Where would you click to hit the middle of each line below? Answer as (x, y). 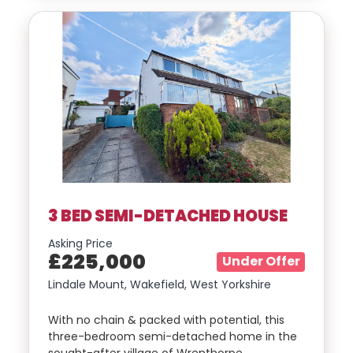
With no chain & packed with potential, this (166, 320)
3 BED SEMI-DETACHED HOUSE (168, 216)
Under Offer (261, 262)
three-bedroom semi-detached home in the (173, 337)
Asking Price (80, 244)
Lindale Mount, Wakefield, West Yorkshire (160, 285)
